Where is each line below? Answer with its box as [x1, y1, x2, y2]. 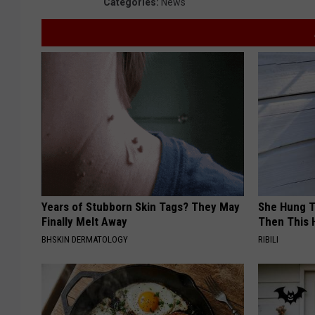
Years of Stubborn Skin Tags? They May [41, 199, 240, 214]
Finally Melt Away [41, 214, 127, 229]
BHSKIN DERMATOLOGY [41, 233, 128, 245]
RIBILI [258, 233, 279, 245]
